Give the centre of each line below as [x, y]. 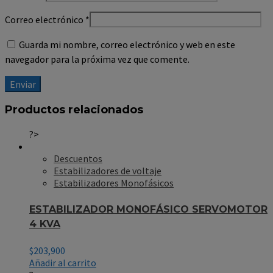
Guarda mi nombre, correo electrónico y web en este [127, 45]
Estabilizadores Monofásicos [114, 183]
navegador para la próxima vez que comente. [97, 59]
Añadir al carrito [63, 262]
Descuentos [78, 159]
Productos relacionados [74, 110]
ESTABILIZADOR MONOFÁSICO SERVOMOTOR [148, 209]
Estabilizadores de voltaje [108, 171]
